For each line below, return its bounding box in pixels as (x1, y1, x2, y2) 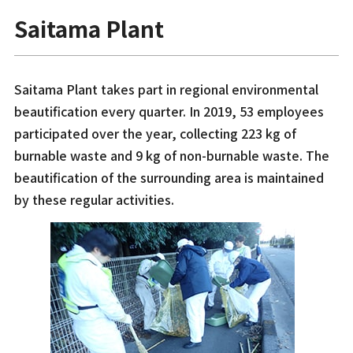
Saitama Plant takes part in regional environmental (13, 79, 318, 98)
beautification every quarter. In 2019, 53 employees (13, 101, 324, 121)
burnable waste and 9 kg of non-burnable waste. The (13, 145, 329, 165)
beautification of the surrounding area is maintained (13, 167, 324, 187)
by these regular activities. (13, 189, 174, 209)
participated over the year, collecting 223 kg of (13, 123, 296, 143)
